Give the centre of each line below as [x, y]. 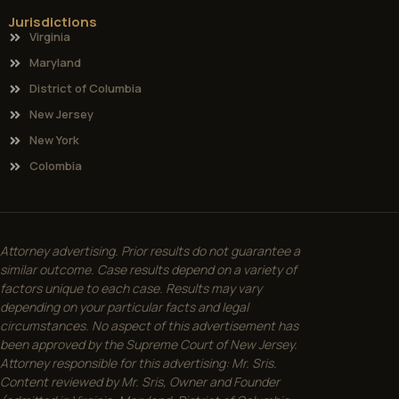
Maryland [55, 63]
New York [54, 140]
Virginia [49, 37]
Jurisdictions [53, 22]
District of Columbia [85, 89]
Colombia [55, 166]
